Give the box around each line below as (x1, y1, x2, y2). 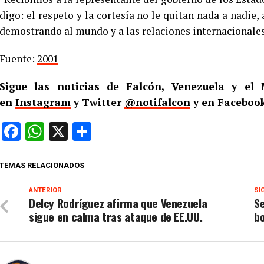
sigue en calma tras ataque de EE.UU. (29, 208, 203, 226)
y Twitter (71, 95, 124, 110)
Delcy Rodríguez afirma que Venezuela (29, 194, 207, 212)
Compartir (91, 120, 174, 143)
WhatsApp (44, 120, 129, 143)
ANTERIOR (29, 186, 62, 194)
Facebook (21, 120, 99, 143)
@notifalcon (124, 95, 190, 110)
